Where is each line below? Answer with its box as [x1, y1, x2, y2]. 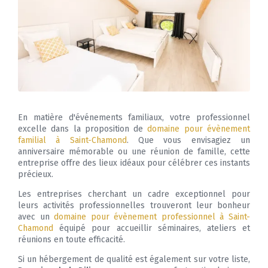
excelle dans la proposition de [18, 124, 148, 135]
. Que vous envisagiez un [126, 135, 251, 146]
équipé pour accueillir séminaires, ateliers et [53, 223, 250, 234]
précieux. [18, 169, 53, 180]
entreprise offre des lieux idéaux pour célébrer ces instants [18, 158, 250, 169]
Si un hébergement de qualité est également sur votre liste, [18, 254, 250, 265]
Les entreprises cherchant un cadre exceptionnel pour [18, 189, 250, 200]
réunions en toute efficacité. [18, 234, 125, 245]
